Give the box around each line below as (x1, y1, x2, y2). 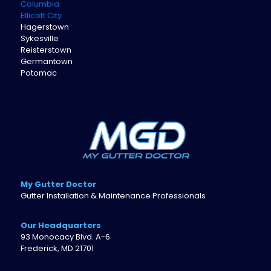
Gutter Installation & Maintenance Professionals (21, 190, 206, 201)
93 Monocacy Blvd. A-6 (21, 231, 110, 243)
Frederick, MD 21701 (21, 243, 94, 254)
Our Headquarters (21, 220, 101, 231)
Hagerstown (21, 21, 69, 33)
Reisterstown (21, 44, 71, 56)
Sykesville (21, 33, 59, 44)
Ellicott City (21, 10, 62, 21)
